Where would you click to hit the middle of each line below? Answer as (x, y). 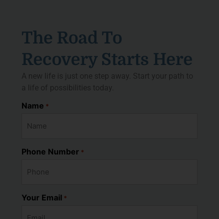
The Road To (72, 38)
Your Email (42, 197)
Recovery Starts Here (107, 60)
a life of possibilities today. (68, 88)
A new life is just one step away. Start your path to (107, 76)
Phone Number (50, 151)
